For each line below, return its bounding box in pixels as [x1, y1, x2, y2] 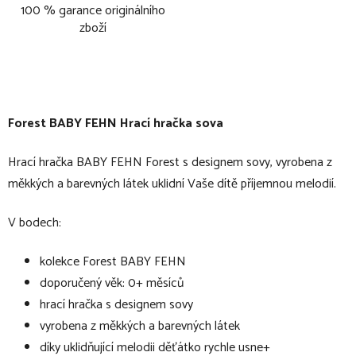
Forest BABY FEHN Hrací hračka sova [8, 112, 223, 134]
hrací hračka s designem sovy [40, 293, 193, 315]
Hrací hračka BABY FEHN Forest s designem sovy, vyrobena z [8, 151, 332, 173]
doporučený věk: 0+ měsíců [40, 272, 184, 294]
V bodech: [8, 211, 61, 234]
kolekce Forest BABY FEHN [40, 250, 186, 273]
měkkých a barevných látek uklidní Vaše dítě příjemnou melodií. [8, 172, 336, 195]
